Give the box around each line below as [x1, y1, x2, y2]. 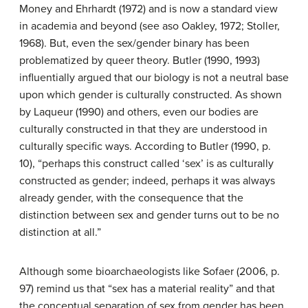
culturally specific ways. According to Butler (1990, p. [19, 140, 271, 154]
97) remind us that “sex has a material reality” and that [19, 282, 275, 296]
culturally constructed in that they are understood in [19, 122, 267, 137]
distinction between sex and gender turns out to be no [19, 208, 279, 223]
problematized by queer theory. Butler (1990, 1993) [19, 54, 260, 68]
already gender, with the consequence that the [19, 191, 243, 206]
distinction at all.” [19, 225, 101, 240]
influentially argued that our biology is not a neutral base [19, 71, 289, 85]
